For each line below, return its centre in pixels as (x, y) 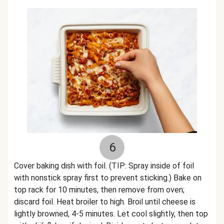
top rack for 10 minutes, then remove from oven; (99, 190)
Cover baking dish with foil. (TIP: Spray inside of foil (104, 166)
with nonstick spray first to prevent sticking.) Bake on (108, 178)
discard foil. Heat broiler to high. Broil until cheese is (105, 202)
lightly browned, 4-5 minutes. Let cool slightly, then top (111, 214)
